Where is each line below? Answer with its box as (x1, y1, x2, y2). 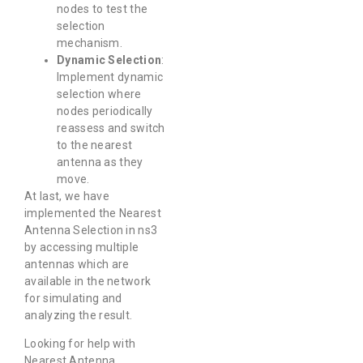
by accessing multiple (24, 241, 139, 254)
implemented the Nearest (24, 207, 161, 220)
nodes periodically (57, 105, 153, 118)
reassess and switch (57, 122, 165, 135)
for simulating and (24, 292, 122, 305)
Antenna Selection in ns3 (24, 224, 158, 237)
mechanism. (57, 36, 123, 50)
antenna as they (57, 156, 143, 169)
